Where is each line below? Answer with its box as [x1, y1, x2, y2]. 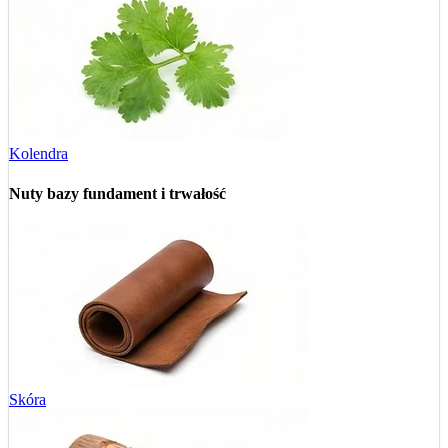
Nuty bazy [9, 184, 83, 202]
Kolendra [9, 145, 68, 163]
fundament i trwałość [83, 184, 226, 202]
